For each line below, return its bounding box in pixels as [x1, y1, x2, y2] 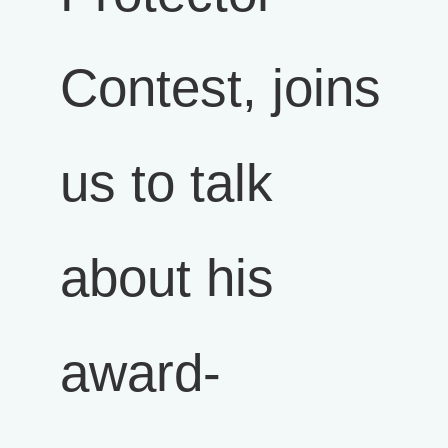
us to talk [60, 153, 273, 212]
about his [60, 248, 274, 307]
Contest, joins [60, 58, 381, 117]
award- [60, 343, 221, 402]
